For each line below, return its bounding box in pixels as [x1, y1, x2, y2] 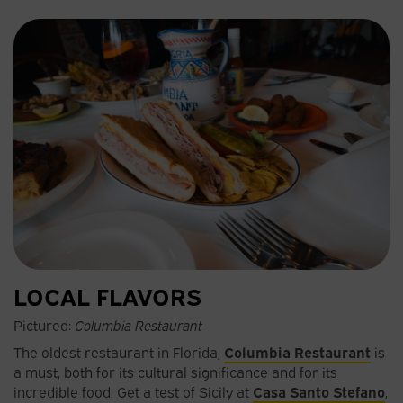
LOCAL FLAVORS [13, 278, 201, 311]
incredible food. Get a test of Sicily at [13, 381, 253, 401]
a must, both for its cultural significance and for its [13, 361, 337, 381]
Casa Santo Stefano [253, 381, 385, 401]
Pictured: [13, 314, 75, 335]
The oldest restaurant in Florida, [13, 341, 224, 362]
